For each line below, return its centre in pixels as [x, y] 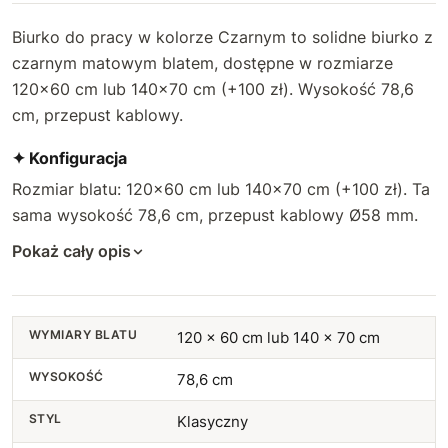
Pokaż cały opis [71, 251]
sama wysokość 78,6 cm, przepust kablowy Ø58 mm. [215, 215]
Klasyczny [212, 421]
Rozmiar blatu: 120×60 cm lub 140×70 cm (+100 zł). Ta [221, 189]
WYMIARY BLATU [83, 334]
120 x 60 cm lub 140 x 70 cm [278, 337]
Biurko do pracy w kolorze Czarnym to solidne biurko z [222, 37]
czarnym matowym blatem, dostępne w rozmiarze [202, 63]
